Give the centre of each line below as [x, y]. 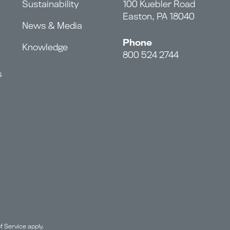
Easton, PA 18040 [159, 16]
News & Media [52, 26]
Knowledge [45, 47]
